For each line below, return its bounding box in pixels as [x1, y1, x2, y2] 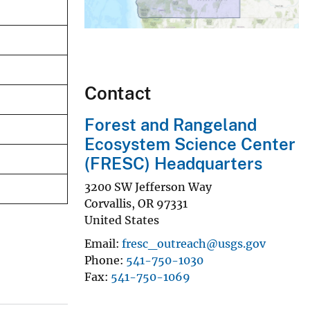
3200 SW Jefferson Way [84, 179, 212, 194]
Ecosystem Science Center [84, 134, 295, 154]
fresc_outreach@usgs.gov [122, 236, 266, 250]
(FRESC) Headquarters [84, 154, 262, 174]
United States [84, 212, 159, 227]
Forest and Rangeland [84, 115, 257, 135]
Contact [84, 82, 152, 104]
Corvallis [84, 196, 131, 210]
